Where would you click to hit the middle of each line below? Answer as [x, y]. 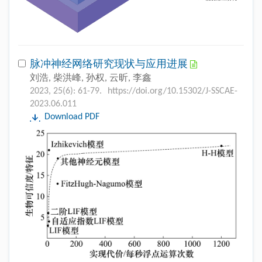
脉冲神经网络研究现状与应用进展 [110, 64]
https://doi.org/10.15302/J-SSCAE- [173, 91]
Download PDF [72, 117]
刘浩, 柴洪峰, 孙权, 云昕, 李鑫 [91, 78]
